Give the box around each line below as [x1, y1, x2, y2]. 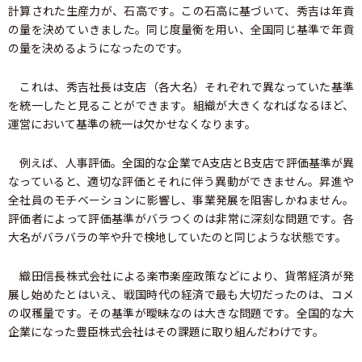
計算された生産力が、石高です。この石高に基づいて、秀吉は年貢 [8, 2, 354, 19]
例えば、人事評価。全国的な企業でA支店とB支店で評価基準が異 [8, 154, 354, 171]
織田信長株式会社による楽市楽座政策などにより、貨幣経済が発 [8, 267, 354, 284]
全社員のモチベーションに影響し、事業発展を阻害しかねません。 [8, 192, 354, 208]
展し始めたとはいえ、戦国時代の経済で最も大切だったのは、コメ [8, 286, 354, 303]
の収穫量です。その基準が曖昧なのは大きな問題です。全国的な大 [8, 305, 354, 322]
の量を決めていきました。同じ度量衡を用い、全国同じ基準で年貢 [8, 21, 354, 38]
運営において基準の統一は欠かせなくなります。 [8, 116, 256, 133]
